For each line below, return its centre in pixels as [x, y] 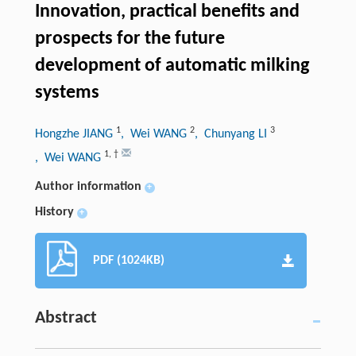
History [54, 213]
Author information [88, 187]
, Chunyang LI [232, 135]
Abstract [66, 319]
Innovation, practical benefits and [167, 12]
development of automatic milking [172, 66]
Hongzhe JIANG [75, 135]
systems [67, 93]
